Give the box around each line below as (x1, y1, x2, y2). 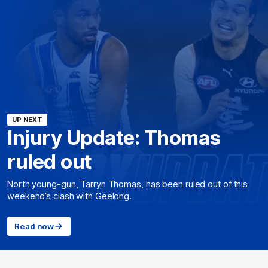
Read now (14, 221, 54, 231)
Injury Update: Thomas (7, 126, 221, 150)
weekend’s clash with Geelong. (7, 191, 132, 202)
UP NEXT (12, 115, 42, 124)
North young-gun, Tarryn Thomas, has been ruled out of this (7, 179, 248, 190)
